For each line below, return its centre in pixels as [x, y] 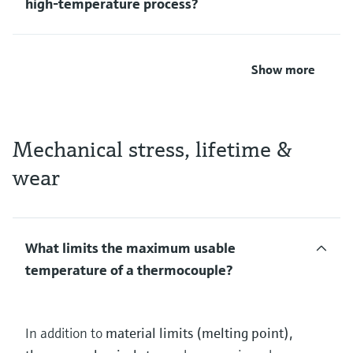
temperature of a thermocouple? [129, 270]
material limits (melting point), [199, 333]
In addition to [65, 333]
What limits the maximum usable [130, 248]
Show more [283, 70]
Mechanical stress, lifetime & [152, 150]
